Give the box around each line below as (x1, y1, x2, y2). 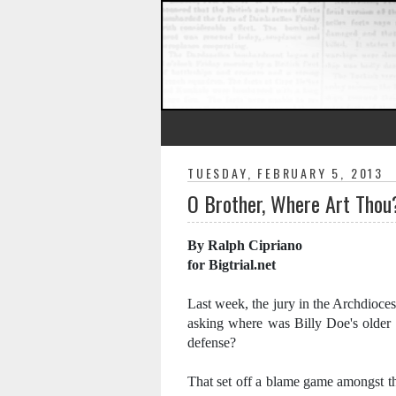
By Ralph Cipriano (187, 238, 302, 253)
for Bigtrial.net (187, 257, 276, 272)
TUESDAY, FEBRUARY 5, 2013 (187, 164, 384, 182)
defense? (187, 335, 236, 350)
